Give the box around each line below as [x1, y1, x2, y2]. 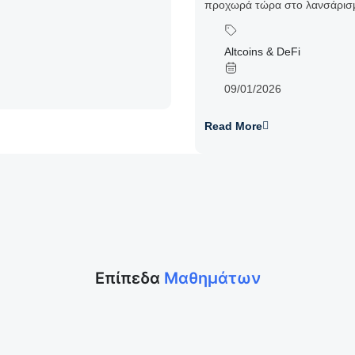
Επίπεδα [94, 269, 164, 288]
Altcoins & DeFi [224, 45, 300, 58]
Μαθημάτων [163, 269, 261, 288]
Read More [204, 120, 262, 132]
